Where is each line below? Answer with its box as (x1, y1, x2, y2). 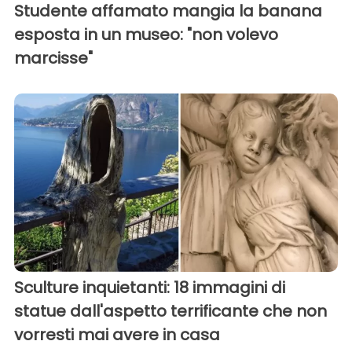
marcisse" (14, 47, 93, 70)
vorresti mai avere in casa (14, 323, 220, 346)
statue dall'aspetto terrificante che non (14, 299, 327, 322)
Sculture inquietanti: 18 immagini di (14, 276, 285, 299)
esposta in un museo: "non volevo (14, 24, 278, 46)
